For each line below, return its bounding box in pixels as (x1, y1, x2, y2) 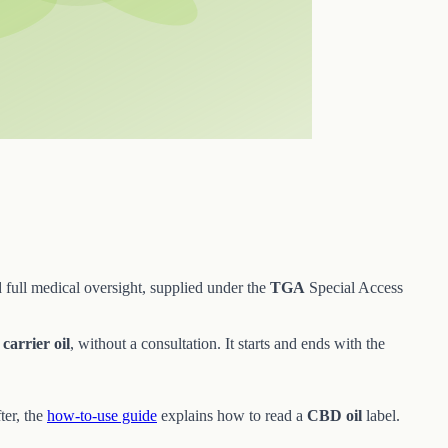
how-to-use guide (47, 407, 157, 425)
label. (362, 407, 400, 425)
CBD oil (307, 407, 362, 425)
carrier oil (3, 335, 70, 353)
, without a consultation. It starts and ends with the (70, 335, 385, 353)
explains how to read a (157, 407, 307, 425)
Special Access (305, 279, 403, 297)
